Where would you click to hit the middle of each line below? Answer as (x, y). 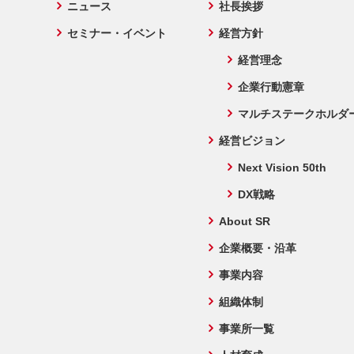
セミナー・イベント (117, 33)
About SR (245, 221)
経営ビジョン (252, 141)
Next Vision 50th (282, 168)
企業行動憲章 (271, 87)
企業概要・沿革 (258, 248)
